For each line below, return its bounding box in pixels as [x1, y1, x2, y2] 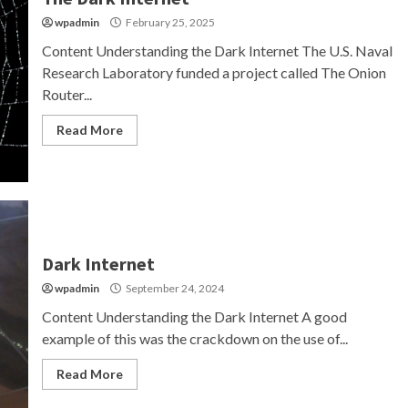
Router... [41, 86, 92, 103]
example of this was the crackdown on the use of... [41, 330, 348, 347]
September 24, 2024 [123, 281, 224, 295]
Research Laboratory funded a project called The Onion [41, 64, 386, 81]
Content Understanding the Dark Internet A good [41, 308, 347, 325]
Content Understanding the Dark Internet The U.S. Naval [41, 42, 393, 59]
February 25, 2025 [123, 15, 215, 29]
